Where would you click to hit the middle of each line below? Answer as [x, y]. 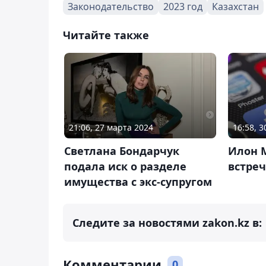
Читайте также [106, 35]
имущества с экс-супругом [138, 181]
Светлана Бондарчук [122, 151]
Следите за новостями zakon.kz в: [167, 222]
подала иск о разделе [125, 166]
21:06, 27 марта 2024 [111, 127]
